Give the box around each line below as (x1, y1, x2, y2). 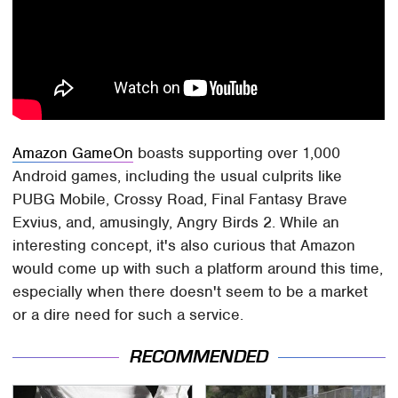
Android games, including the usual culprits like (12, 166, 343, 187)
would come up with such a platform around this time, (12, 259, 384, 279)
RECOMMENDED (130, 346, 268, 367)
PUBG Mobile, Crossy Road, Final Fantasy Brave (12, 189, 348, 210)
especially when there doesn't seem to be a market (12, 282, 369, 302)
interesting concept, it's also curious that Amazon (12, 235, 356, 256)
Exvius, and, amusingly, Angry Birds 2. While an (12, 212, 340, 233)
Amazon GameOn (12, 143, 134, 163)
